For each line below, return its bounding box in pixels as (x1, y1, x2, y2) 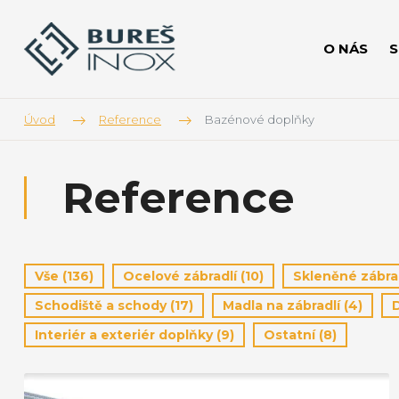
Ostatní (264, 327, 319, 343)
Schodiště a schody (35, 297, 170, 313)
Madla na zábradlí (223, 297, 344, 313)
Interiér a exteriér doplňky (35, 327, 216, 343)
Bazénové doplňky (202, 112, 314, 126)
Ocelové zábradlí (123, 268, 240, 284)
